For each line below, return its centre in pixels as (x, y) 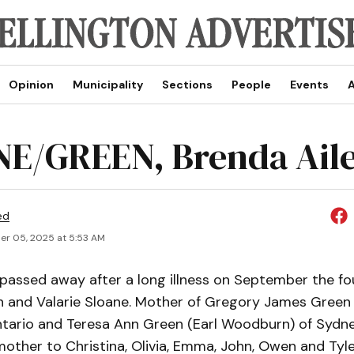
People (251, 85)
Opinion (31, 85)
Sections (187, 85)
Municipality (107, 85)
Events (309, 85)
